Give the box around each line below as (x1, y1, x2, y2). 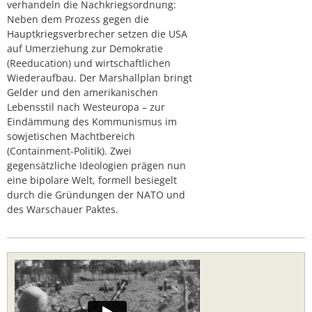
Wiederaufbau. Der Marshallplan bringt (7, 70, 192, 84)
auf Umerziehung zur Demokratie (7, 41, 163, 55)
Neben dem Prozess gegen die (7, 12, 149, 26)
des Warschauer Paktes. (7, 202, 118, 216)
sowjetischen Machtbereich (7, 129, 135, 143)
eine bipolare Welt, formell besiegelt (7, 173, 177, 187)
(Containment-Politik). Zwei (7, 143, 132, 157)
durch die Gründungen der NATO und (7, 187, 185, 201)
